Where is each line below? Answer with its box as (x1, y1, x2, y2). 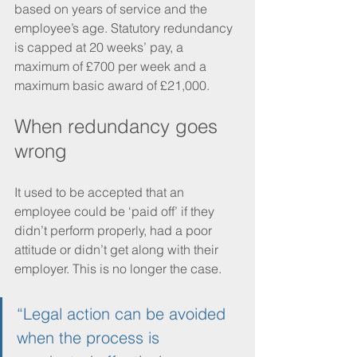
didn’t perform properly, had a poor (14, 222, 215, 238)
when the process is (17, 327, 164, 347)
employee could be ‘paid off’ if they (14, 202, 218, 219)
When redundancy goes (14, 114, 223, 138)
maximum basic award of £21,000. (14, 76, 213, 93)
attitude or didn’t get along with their (14, 241, 222, 257)
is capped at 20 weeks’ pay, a (14, 38, 186, 55)
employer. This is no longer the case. (14, 260, 225, 277)
